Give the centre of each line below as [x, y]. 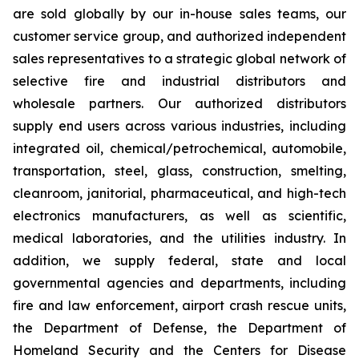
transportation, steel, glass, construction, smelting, [179, 171]
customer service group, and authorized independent [179, 36]
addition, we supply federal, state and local [179, 260]
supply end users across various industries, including [179, 126]
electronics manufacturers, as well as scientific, [179, 216]
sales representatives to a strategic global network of [179, 58]
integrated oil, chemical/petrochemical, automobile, [179, 148]
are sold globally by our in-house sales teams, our [179, 14]
